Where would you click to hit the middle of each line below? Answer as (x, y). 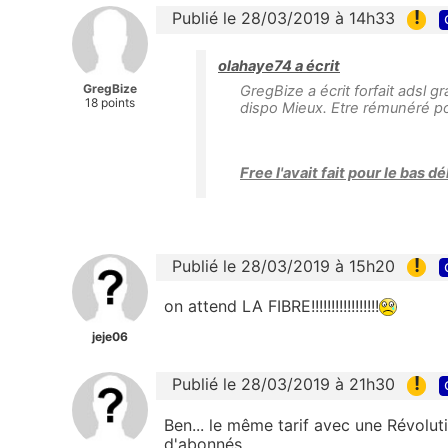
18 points (110, 103)
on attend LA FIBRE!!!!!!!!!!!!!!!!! (271, 305)
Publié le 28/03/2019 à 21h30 (283, 384)
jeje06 (110, 336)
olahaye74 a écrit (279, 65)
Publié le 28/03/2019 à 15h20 (283, 265)
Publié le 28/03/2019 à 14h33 (283, 18)
